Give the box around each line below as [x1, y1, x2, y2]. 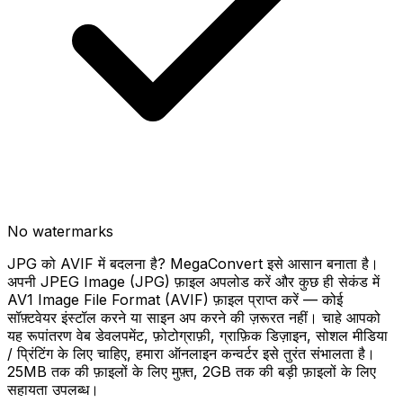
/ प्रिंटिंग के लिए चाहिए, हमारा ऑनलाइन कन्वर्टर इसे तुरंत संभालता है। [7, 345, 375, 363]
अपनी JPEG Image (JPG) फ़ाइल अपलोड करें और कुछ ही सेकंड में [7, 273, 380, 291]
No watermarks [7, 222, 113, 240]
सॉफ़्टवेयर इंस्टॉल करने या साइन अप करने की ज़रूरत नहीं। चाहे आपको [7, 309, 381, 327]
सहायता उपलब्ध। [7, 381, 99, 399]
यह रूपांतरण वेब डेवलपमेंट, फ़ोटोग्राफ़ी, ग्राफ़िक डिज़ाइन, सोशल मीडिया [7, 327, 388, 345]
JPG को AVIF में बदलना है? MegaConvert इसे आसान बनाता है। [7, 255, 379, 273]
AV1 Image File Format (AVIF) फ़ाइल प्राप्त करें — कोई [7, 291, 343, 309]
